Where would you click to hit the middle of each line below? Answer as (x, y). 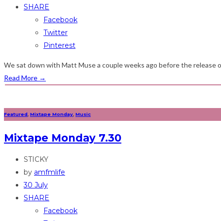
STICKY (36, 160)
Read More (21, 78)
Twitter (55, 33)
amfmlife (50, 172)
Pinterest (59, 46)
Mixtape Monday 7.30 (63, 138)
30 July (36, 185)
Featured (16, 114)
